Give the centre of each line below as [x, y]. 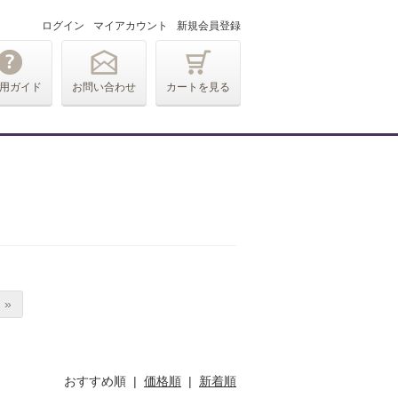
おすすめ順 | [104, 382]
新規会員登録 [209, 26]
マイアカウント [131, 26]
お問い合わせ [104, 87]
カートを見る [198, 87]
